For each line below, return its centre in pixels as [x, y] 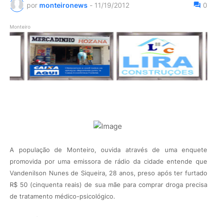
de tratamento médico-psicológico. [62, 196]
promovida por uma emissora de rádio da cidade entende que [108, 162]
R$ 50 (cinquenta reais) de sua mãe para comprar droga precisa [108, 185]
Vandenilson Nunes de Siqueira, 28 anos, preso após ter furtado [108, 173]
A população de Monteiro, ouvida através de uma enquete [108, 150]
